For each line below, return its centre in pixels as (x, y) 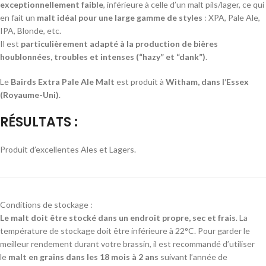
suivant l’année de (193, 256)
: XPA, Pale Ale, (231, 17)
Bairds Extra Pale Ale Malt (63, 81)
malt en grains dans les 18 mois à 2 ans (83, 256)
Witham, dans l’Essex (207, 81)
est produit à (140, 81)
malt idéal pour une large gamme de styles (120, 17)
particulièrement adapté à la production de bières (119, 43)
